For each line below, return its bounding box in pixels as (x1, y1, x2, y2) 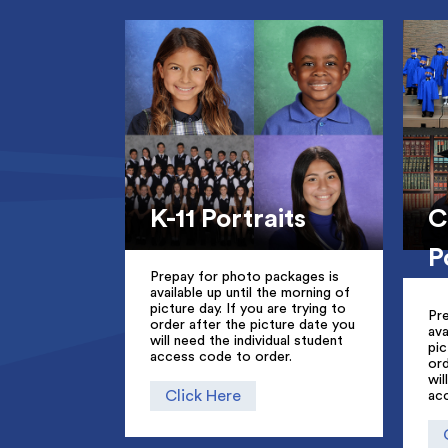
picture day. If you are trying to (149, 302, 346, 317)
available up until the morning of (149, 286, 350, 301)
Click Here (164, 387, 241, 404)
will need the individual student (149, 334, 343, 349)
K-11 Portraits (149, 206, 306, 233)
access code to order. (149, 350, 292, 365)
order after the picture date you (149, 318, 355, 333)
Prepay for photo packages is (149, 270, 339, 285)
